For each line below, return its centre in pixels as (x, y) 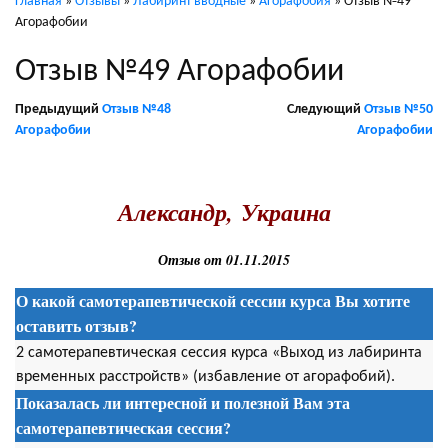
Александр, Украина (224, 212)
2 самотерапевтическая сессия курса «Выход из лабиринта (219, 353)
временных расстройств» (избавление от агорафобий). (205, 377)
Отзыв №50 (398, 109)
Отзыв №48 (136, 109)
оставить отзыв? (76, 325)
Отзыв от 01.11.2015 (224, 260)
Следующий (325, 109)
